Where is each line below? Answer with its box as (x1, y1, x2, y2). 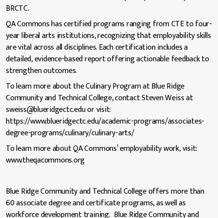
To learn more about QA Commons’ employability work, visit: (6, 142, 198, 155)
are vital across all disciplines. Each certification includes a (6, 40, 188, 54)
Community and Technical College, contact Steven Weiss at (6, 91, 193, 105)
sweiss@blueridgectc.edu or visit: (6, 103, 111, 116)
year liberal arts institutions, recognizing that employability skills (6, 29, 211, 42)
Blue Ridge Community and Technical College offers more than (6, 184, 204, 198)
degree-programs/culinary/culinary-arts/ (6, 126, 134, 140)
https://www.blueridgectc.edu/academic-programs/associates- (6, 114, 205, 128)
